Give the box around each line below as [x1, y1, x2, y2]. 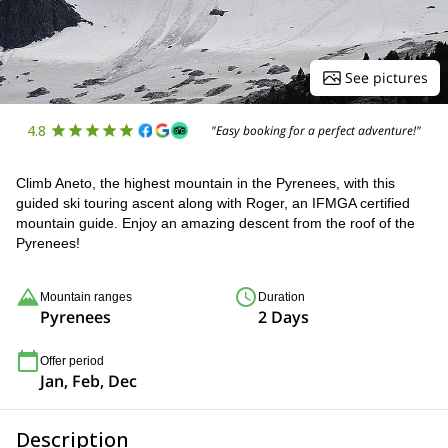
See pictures [345, 68, 428, 87]
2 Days [258, 306, 309, 328]
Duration [258, 290, 305, 304]
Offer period [40, 354, 104, 368]
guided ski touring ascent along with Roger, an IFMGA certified [16, 195, 410, 211]
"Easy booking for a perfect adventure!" [211, 121, 422, 139]
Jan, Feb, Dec [40, 370, 137, 392]
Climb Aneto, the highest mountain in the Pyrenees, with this [16, 175, 395, 191]
